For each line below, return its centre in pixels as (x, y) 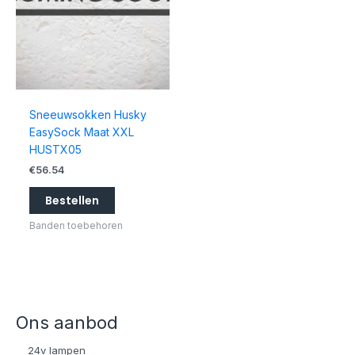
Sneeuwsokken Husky (88, 115)
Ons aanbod (67, 323)
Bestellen (72, 201)
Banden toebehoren (76, 226)
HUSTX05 (55, 150)
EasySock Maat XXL (81, 132)
